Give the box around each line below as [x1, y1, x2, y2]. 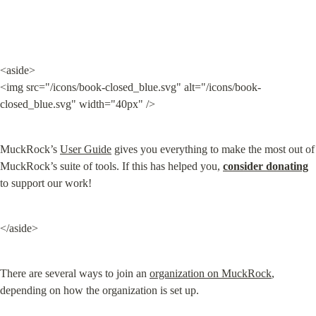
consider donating [223, 160, 308, 172]
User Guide [60, 143, 111, 155]
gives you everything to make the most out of [111, 143, 315, 155]
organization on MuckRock [150, 267, 272, 279]
